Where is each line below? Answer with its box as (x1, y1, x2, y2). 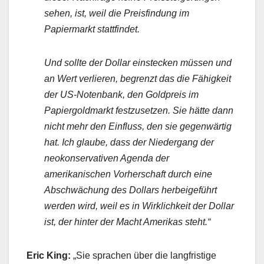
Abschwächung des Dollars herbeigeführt (44, 185, 217, 196)
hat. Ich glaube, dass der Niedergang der (44, 137, 214, 148)
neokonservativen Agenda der (44, 153, 169, 164)
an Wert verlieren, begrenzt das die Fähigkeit (44, 74, 231, 84)
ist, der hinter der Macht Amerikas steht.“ (44, 217, 210, 227)
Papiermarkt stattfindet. (44, 24, 140, 35)
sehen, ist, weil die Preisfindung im (44, 8, 189, 19)
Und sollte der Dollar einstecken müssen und (44, 58, 232, 68)
